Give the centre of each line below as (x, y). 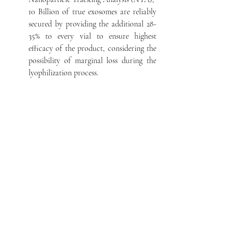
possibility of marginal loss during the (93, 61)
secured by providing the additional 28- (93, 24)
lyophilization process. (64, 73)
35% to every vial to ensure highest (93, 36)
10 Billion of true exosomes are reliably (93, 12)
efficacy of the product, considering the (93, 48)
